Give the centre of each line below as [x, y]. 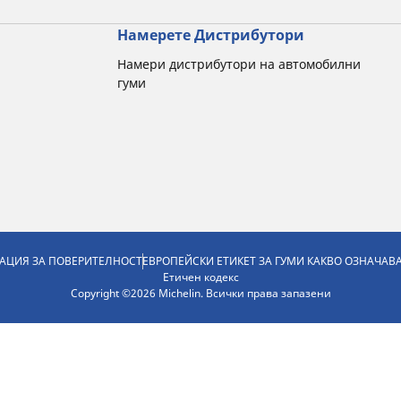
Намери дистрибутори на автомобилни [239, 64]
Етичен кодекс [200, 277]
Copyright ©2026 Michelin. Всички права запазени [200, 293]
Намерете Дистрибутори [211, 35]
